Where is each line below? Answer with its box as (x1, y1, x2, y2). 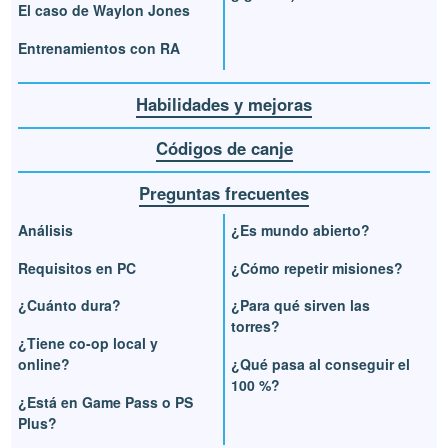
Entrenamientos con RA (18, 37, 181, 58)
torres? (231, 316, 280, 337)
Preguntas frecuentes (139, 180, 309, 205)
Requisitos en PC (18, 257, 137, 278)
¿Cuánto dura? (18, 295, 122, 316)
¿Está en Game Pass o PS (18, 392, 194, 413)
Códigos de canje (155, 136, 293, 161)
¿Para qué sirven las (231, 295, 370, 316)
